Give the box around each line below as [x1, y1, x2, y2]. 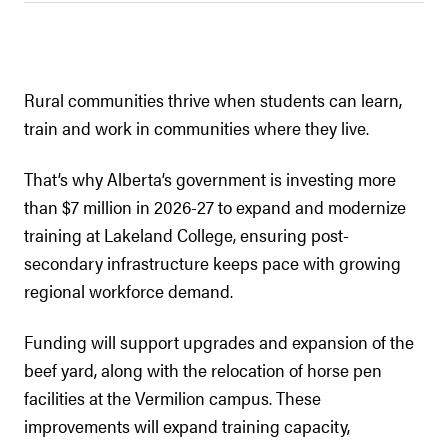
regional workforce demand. [24, 278, 233, 303]
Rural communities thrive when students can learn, [24, 87, 402, 112]
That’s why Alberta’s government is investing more [24, 166, 396, 191]
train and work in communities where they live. [24, 115, 369, 140]
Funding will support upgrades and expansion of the [24, 329, 414, 354]
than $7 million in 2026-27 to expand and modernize [24, 194, 406, 219]
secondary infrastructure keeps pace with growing [24, 250, 401, 275]
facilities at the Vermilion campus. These [24, 385, 321, 410]
